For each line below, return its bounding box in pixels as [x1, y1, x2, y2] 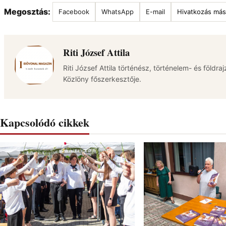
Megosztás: [4, 7, 50, 17]
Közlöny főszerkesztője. [63, 75, 141, 83]
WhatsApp [101, 8, 134, 16]
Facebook [59, 8, 89, 16]
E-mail [146, 8, 165, 16]
